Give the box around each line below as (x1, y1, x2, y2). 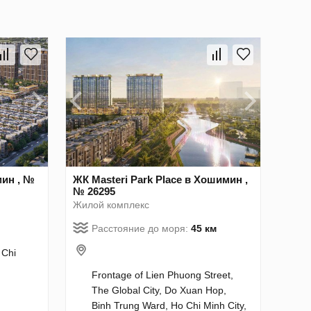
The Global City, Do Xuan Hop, (92, 285, 226, 296)
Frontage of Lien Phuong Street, (92, 269, 233, 281)
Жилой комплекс (73, 199, 149, 211)
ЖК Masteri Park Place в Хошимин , (73, 174, 248, 186)
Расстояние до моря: (92, 223, 191, 235)
